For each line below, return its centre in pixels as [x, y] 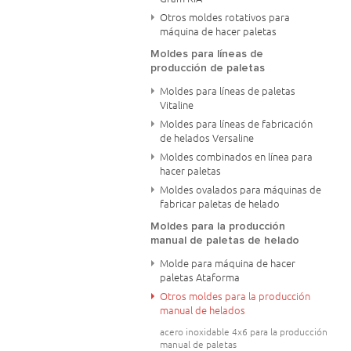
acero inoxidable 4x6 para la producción [244, 332]
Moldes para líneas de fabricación [236, 124]
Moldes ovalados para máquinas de [241, 190]
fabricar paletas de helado [220, 204]
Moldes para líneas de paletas [228, 91]
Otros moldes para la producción [235, 296]
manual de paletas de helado [225, 241]
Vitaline [177, 105]
